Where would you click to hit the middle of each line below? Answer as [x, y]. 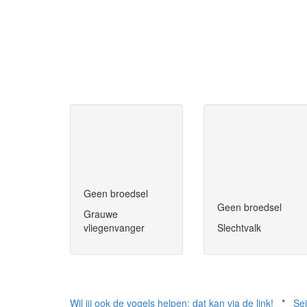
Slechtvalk [239, 228]
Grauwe [101, 214]
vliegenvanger [114, 228]
